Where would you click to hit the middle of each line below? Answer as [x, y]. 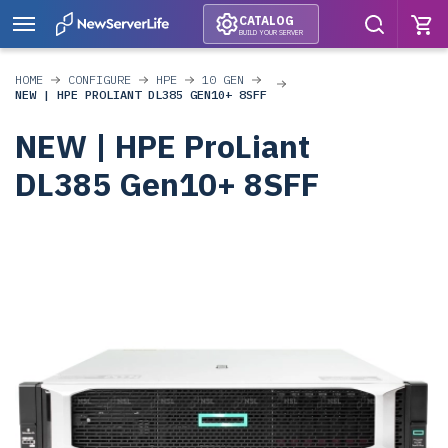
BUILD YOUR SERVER [270, 32]
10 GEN [223, 79]
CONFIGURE [99, 79]
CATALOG [266, 20]
